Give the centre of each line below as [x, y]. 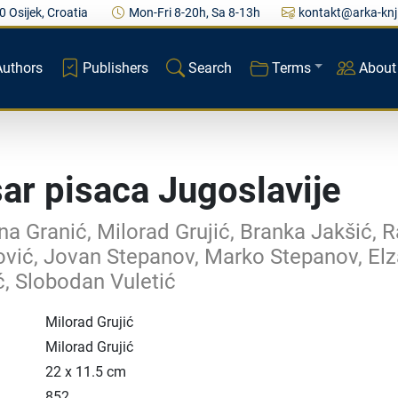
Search [210, 68]
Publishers [115, 68]
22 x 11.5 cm [85, 372]
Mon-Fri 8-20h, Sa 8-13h [194, 13]
